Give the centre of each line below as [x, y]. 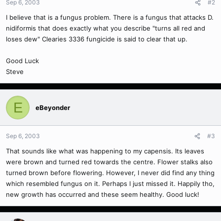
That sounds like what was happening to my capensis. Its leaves [105, 151]
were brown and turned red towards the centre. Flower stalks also [109, 162]
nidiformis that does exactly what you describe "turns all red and [106, 28]
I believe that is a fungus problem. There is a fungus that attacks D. [110, 17]
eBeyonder [53, 107]
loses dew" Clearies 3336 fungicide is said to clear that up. [97, 39]
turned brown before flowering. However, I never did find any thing [110, 173]
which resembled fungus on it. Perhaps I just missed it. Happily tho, [110, 184]
